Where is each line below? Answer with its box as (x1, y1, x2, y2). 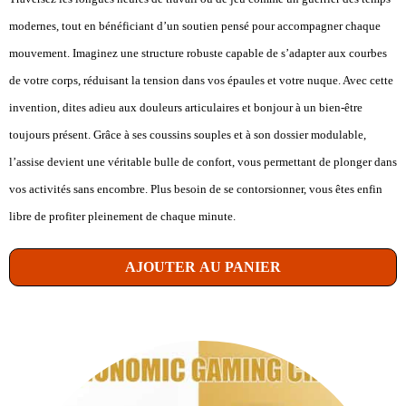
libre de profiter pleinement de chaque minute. (9, 209, 236, 224)
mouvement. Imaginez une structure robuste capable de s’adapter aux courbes (9, 46, 387, 61)
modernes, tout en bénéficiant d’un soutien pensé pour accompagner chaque (9, 19, 381, 34)
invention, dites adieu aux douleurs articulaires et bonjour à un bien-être (9, 101, 362, 115)
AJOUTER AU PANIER (125, 259, 281, 275)
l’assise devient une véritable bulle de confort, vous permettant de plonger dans (9, 155, 397, 169)
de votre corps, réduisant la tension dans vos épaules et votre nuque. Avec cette (9, 73, 393, 88)
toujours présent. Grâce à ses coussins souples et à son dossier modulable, (9, 128, 366, 142)
